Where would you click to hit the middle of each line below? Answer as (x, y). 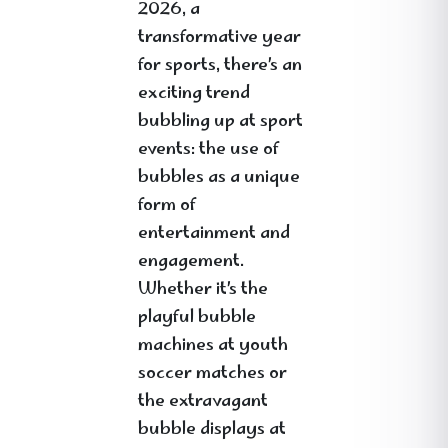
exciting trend (194, 94)
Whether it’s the (203, 290)
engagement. (191, 262)
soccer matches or (212, 374)
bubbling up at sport (220, 122)
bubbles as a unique (219, 178)
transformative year (219, 38)
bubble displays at (212, 430)
